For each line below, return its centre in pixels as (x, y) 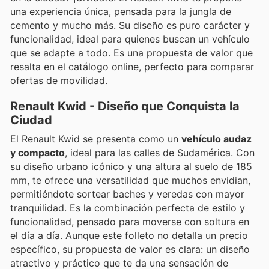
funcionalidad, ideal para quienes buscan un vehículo (130, 39)
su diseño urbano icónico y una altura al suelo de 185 (131, 166)
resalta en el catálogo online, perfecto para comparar (132, 67)
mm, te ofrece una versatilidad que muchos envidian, (130, 180)
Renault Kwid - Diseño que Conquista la (125, 106)
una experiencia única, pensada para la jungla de (121, 12)
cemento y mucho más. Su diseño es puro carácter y (130, 26)
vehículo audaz (216, 138)
